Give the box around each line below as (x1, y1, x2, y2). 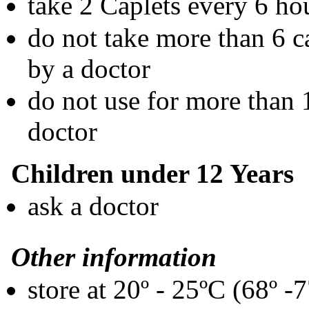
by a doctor (28, 53, 150, 83)
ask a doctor (28, 190, 159, 221)
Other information (11, 242, 217, 272)
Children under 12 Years (11, 159, 294, 189)
